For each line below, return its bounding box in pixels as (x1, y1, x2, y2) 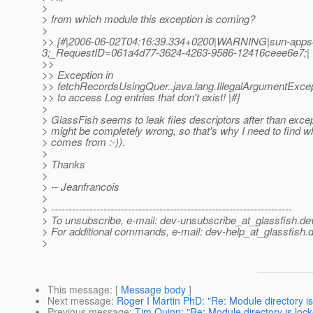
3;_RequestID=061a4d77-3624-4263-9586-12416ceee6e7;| (42, 45, 310, 60)
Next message (48, 293, 111, 308)
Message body (121, 282, 186, 297)
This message (48, 282, 110, 297)
